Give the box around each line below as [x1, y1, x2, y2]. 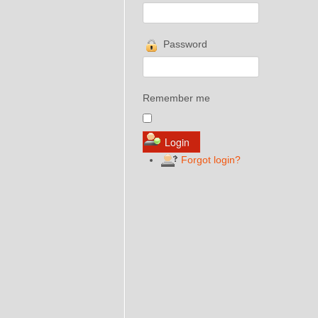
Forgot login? [178, 153, 241, 165]
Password [160, 38, 207, 50]
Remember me [143, 92, 210, 104]
